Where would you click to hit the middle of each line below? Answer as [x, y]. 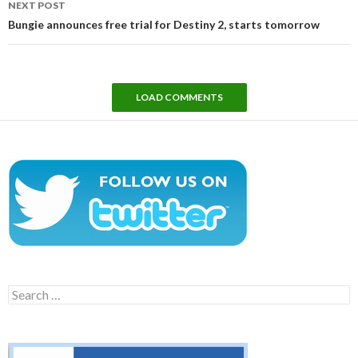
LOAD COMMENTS [179, 97]
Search [24, 291]
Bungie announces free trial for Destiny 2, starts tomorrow [164, 24]
